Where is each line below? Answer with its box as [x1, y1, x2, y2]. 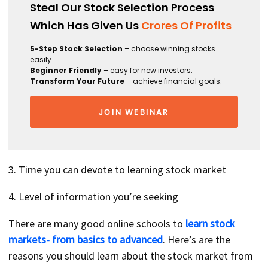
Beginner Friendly [30, 65, 102, 76]
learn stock [185, 217, 235, 231]
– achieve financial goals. [124, 76, 222, 87]
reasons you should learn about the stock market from [8, 249, 253, 263]
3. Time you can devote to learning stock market [8, 163, 226, 177]
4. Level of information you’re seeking [8, 190, 178, 204]
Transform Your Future [30, 76, 124, 87]
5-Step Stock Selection [30, 44, 123, 54]
